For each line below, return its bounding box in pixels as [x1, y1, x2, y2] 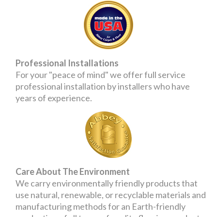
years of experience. [15, 92, 93, 103]
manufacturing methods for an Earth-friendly [15, 201, 186, 212]
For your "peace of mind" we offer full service [15, 69, 186, 80]
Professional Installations [15, 57, 119, 68]
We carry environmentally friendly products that [15, 177, 198, 188]
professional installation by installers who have [15, 80, 190, 92]
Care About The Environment [15, 166, 130, 177]
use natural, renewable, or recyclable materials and [15, 189, 206, 200]
